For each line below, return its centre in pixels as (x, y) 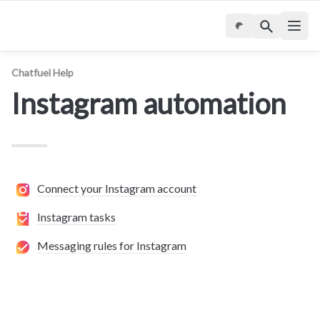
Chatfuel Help (42, 72)
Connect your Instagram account (117, 188)
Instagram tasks (76, 217)
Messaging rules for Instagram (112, 245)
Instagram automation (149, 104)
